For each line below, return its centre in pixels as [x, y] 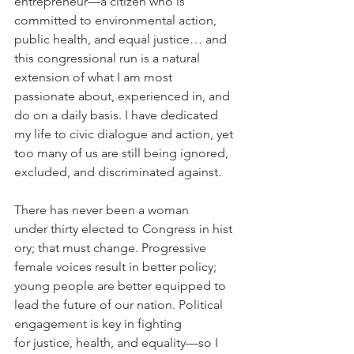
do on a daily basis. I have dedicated [118, 115]
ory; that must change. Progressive [112, 248]
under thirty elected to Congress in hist [123, 229]
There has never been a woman [103, 210]
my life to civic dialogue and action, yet [125, 134]
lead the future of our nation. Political [120, 305]
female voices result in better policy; [117, 267]
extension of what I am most [95, 77]
